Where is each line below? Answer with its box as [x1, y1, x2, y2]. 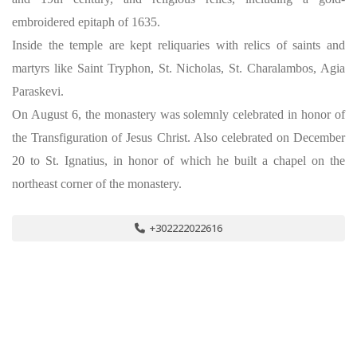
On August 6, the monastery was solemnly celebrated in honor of [12, 108, 345, 121]
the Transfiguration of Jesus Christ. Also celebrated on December [12, 131, 345, 144]
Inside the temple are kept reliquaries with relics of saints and [12, 38, 345, 52]
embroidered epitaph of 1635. [12, 15, 160, 29]
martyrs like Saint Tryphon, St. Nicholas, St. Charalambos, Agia [12, 61, 345, 75]
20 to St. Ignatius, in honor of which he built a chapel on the [12, 154, 345, 167]
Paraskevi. [12, 84, 64, 98]
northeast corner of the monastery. [12, 177, 182, 190]
